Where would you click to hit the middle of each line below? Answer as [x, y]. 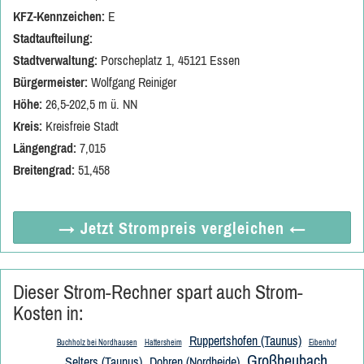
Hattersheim [163, 342]
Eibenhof [322, 342]
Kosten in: [48, 313]
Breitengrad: [44, 170]
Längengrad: [45, 148]
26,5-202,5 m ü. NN [90, 104]
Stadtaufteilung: [53, 38]
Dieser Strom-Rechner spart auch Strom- [158, 292]
